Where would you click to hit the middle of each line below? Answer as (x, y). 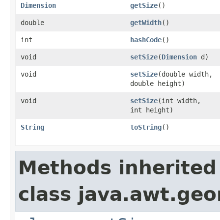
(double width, (185, 74)
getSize (144, 5)
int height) (152, 110)
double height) (158, 83)
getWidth (146, 22)
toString (146, 127)
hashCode (146, 40)
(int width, (179, 100)
